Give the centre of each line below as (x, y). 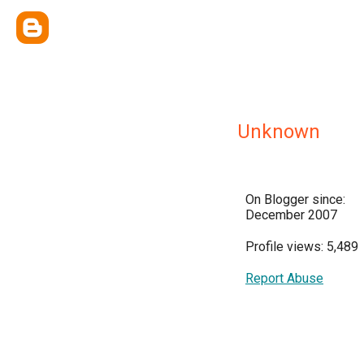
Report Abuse (284, 278)
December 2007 (291, 215)
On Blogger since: (295, 199)
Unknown (279, 132)
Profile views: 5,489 (302, 247)
